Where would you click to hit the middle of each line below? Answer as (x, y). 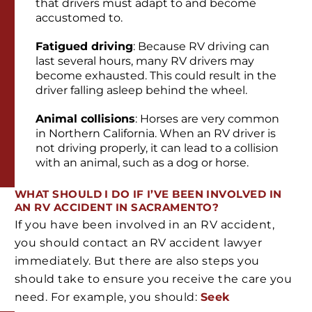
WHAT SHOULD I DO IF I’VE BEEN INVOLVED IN (148, 194)
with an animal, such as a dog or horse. (143, 162)
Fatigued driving (84, 46)
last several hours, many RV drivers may (145, 61)
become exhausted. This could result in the (156, 75)
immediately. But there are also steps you (137, 260)
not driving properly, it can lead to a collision (157, 148)
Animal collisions (85, 118)
